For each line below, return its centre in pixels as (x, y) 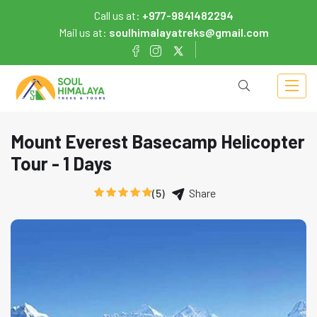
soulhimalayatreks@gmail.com (189, 32)
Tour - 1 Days (61, 163)
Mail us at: (84, 32)
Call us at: (118, 15)
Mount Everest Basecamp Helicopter (158, 141)
